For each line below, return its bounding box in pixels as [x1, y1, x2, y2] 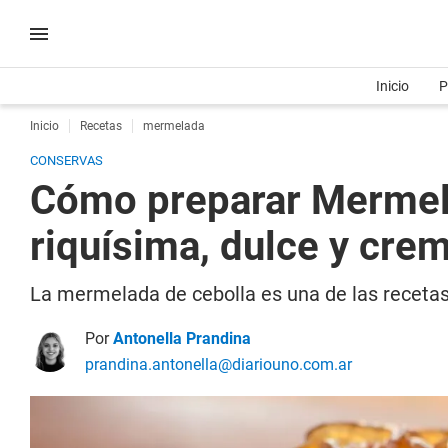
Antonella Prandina [113, 329, 251, 348]
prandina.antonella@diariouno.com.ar [85, 355, 352, 374]
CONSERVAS [30, 153, 103, 168]
